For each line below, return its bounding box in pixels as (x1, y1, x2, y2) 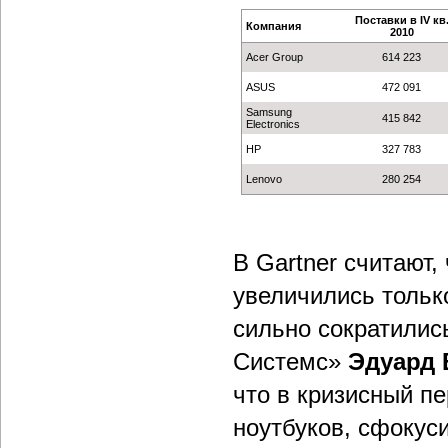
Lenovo (245, 173, 282, 185)
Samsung (245, 106, 292, 118)
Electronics (245, 118, 300, 130)
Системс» (233, 348, 348, 375)
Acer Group (245, 51, 303, 63)
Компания (245, 20, 301, 32)
